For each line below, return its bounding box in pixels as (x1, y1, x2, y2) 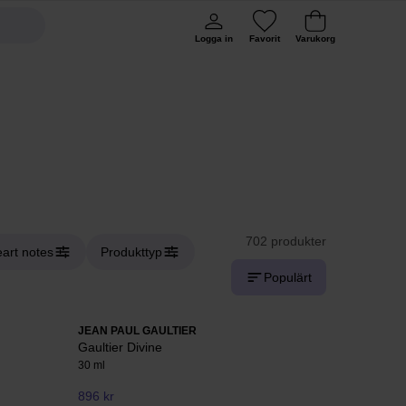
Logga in (195, 34, 233, 43)
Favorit (249, 34, 280, 43)
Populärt (264, 270, 312, 285)
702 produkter (246, 234, 326, 248)
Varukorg (295, 34, 335, 43)
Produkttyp (101, 245, 162, 259)
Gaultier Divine (78, 340, 162, 354)
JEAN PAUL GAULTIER (78, 324, 197, 337)
